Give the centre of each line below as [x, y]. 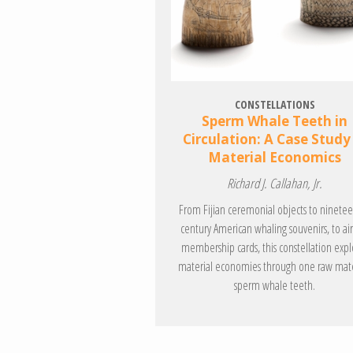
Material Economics [275, 158]
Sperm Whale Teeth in [275, 121]
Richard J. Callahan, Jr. [275, 184]
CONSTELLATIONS [275, 105]
